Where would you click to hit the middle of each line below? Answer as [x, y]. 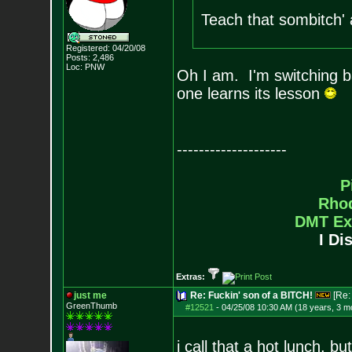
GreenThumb [91, 306]
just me [90, 295]
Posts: [78, 57]
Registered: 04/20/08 [105, 48]
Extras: [191, 277]
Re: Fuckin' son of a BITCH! [251, 295]
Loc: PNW [85, 67]
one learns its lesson [250, 93]
